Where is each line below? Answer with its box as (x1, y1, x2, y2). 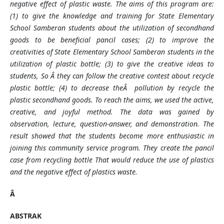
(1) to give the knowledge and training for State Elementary (9, 11, 214, 21)
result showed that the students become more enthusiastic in (9, 131, 214, 141)
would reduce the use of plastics (109, 155, 214, 165)
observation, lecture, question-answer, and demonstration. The (9, 119, 214, 129)
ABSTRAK (9, 211, 41, 221)
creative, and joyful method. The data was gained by (9, 107, 214, 117)
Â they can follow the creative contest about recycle (50, 71, 214, 81)
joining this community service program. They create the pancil (9, 143, 214, 153)
